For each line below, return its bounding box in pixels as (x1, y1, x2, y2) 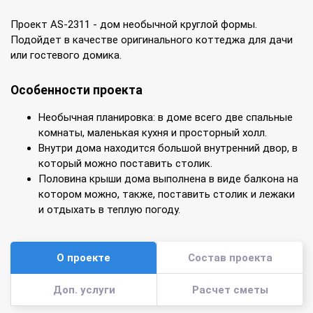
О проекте (57, 251, 110, 264)
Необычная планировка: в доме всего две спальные (38, 111, 293, 124)
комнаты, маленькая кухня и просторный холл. (38, 126, 270, 140)
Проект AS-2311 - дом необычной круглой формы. (10, 18, 257, 31)
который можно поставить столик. (38, 157, 212, 170)
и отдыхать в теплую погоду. (38, 203, 180, 217)
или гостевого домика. (10, 49, 124, 62)
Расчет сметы (191, 283, 268, 296)
